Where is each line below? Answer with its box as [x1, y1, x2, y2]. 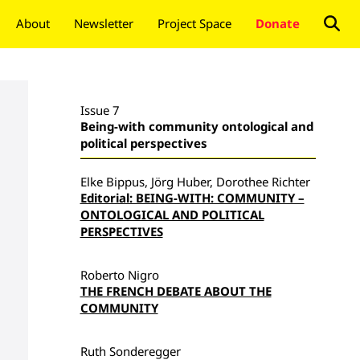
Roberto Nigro [80, 267, 159, 283]
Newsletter [74, 15, 133, 31]
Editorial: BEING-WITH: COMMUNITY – [80, 190, 305, 206]
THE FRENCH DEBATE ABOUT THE [80, 283, 272, 299]
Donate [256, 15, 300, 31]
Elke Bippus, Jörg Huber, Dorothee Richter [80, 174, 310, 190]
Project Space [157, 15, 231, 31]
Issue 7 [80, 102, 120, 118]
